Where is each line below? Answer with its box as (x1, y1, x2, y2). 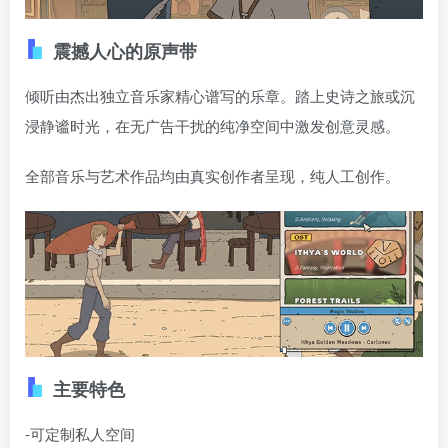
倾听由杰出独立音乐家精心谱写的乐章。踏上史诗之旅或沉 (25, 123, 415, 145)
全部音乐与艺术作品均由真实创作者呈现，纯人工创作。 (25, 203, 400, 225)
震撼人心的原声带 (53, 76, 197, 103)
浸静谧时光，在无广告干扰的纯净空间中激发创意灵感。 (25, 153, 400, 175)
